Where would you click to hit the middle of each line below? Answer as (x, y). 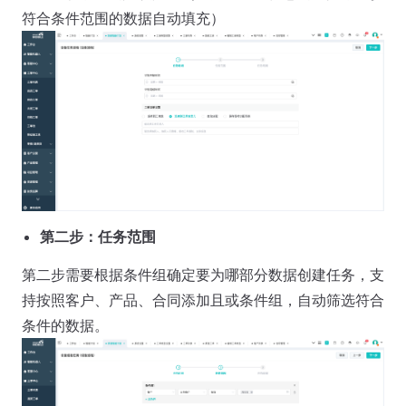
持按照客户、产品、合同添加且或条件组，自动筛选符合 (203, 300)
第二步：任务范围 (98, 236)
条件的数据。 (65, 325)
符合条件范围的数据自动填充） (123, 18)
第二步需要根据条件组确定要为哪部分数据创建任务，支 (203, 274)
